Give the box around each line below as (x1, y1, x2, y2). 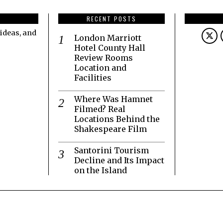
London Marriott (74, 32, 141, 43)
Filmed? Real (74, 104, 125, 114)
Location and (74, 62, 126, 73)
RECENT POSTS (87, 14, 136, 23)
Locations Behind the (74, 113, 160, 124)
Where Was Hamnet (74, 94, 153, 104)
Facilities (74, 72, 113, 83)
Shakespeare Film (74, 123, 149, 134)
